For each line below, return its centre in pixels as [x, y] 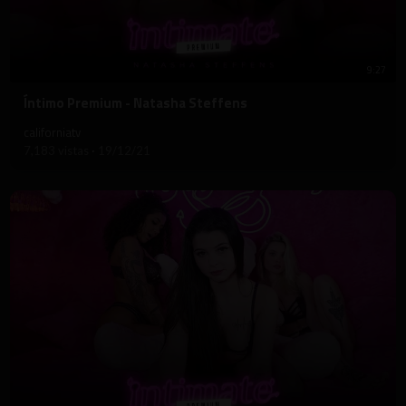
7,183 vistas [58, 151]
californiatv [52, 133]
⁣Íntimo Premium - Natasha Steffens [135, 103]
